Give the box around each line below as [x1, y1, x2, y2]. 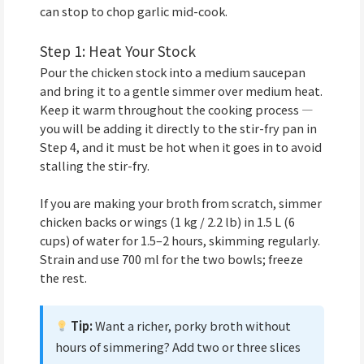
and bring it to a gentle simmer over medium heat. [40, 81, 323, 99]
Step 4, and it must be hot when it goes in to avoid [40, 137, 322, 155]
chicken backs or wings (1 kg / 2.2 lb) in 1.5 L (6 [40, 212, 295, 230]
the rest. [40, 268, 87, 286]
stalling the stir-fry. [40, 156, 149, 174]
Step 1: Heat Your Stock [40, 40, 196, 61]
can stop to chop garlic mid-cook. [40, 2, 227, 20]
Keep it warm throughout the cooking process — [40, 100, 314, 118]
